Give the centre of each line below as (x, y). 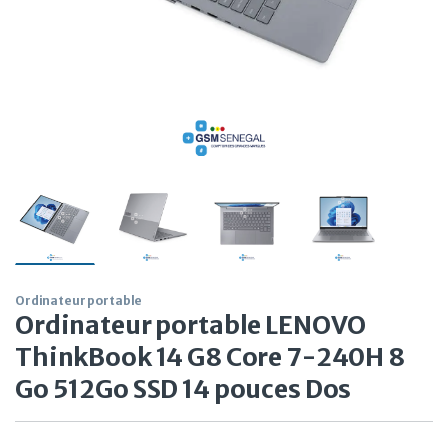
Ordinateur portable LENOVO (191, 325)
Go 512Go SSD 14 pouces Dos (183, 389)
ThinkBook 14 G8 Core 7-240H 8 (210, 357)
